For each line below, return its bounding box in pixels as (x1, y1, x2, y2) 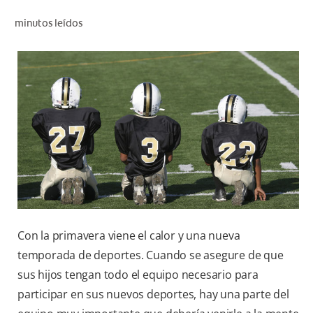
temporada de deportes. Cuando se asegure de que (17, 247, 284, 263)
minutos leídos (14, 16, 82, 29)
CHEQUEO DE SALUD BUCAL (173, 15, 291, 27)
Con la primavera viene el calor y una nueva (17, 228, 240, 244)
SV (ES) (255, 122, 291, 133)
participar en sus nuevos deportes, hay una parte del (17, 286, 289, 303)
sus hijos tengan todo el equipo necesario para (17, 267, 259, 283)
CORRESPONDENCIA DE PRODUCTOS (133, 29, 291, 41)
